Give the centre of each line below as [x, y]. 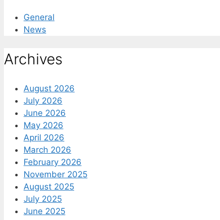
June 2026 [45, 113]
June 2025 [44, 211]
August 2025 [49, 186]
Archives [33, 59]
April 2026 [44, 137]
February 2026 [53, 162]
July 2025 [43, 199]
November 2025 [55, 174]
